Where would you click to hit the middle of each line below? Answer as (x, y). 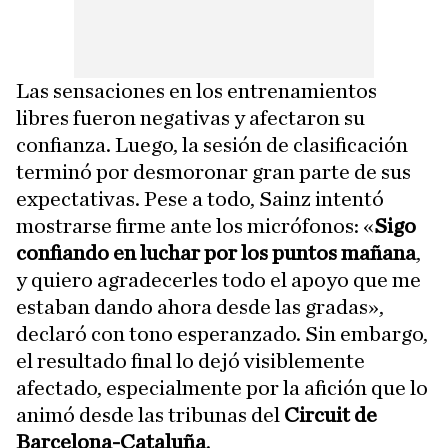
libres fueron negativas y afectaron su (190, 118)
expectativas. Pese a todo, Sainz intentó (200, 199)
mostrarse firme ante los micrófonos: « (195, 226)
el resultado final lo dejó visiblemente (190, 361)
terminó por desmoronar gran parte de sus (213, 172)
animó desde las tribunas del (150, 415)
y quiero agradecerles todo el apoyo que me (218, 280)
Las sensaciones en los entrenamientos (196, 91)
